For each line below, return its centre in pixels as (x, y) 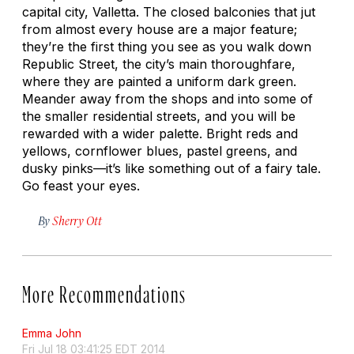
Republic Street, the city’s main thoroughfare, (159, 64)
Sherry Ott (77, 220)
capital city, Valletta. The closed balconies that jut (169, 11)
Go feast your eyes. (81, 185)
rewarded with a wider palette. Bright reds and (160, 133)
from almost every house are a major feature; (160, 29)
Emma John (52, 333)
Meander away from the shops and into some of (168, 98)
